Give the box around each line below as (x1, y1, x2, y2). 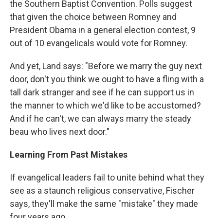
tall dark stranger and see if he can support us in (10, 87, 194, 97)
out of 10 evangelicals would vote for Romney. (10, 37, 187, 48)
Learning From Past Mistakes (10, 149, 127, 160)
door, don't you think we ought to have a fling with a (10, 73, 204, 84)
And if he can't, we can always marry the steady (10, 113, 191, 124)
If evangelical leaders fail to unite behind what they (10, 172, 204, 182)
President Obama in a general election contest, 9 (10, 24, 196, 35)
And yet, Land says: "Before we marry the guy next (10, 60, 202, 71)
